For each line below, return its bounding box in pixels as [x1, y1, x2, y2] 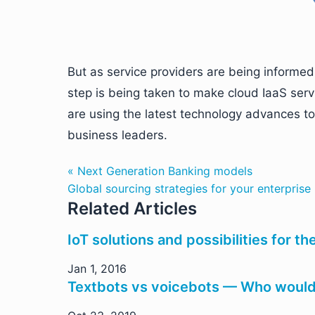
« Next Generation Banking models [67, 163, 252, 178]
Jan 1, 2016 [67, 261, 127, 276]
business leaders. [67, 127, 167, 142]
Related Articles [67, 198, 197, 219]
